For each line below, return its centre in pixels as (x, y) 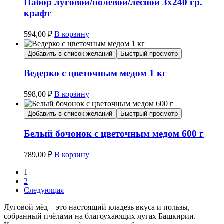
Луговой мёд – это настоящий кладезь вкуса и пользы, (97, 207)
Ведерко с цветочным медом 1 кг (95, 73)
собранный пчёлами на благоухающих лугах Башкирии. (100, 216)
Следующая (44, 190)
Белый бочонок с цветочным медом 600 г (114, 133)
